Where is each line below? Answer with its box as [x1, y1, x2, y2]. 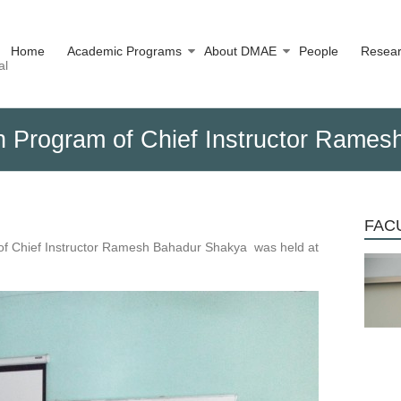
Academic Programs [67, 44, 182, 58]
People [299, 44, 338, 58]
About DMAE [204, 44, 277, 58]
